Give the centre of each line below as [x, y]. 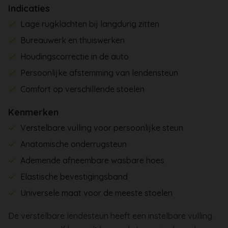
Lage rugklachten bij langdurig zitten [90, 24]
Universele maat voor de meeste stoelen [97, 193]
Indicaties [29, 8]
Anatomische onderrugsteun [74, 144]
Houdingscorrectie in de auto [75, 56]
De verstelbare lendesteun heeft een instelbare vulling [110, 216]
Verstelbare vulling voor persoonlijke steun [102, 127]
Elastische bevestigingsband [74, 176]
